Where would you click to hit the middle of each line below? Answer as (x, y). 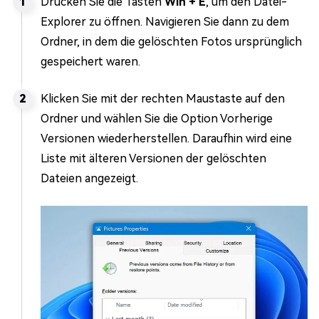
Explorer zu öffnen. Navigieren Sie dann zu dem (165, 21)
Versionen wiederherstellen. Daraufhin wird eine (166, 138)
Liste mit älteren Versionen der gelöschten (153, 158)
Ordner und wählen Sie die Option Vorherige (157, 118)
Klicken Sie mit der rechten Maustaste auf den (163, 98)
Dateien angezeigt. (89, 178)
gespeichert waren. (90, 61)
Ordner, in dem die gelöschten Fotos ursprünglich (171, 41)
